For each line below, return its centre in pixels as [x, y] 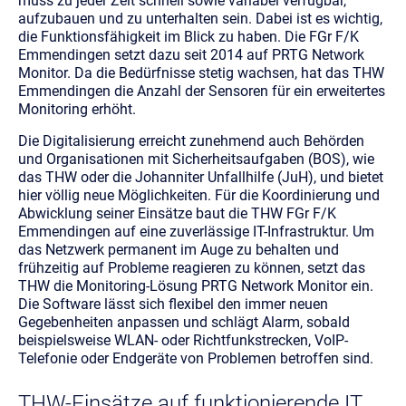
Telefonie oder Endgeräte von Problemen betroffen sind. [196, 358]
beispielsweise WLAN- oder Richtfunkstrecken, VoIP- [183, 340]
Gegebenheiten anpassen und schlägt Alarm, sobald [184, 322]
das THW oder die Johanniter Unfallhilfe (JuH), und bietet [201, 177]
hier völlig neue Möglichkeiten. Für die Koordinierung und [199, 195]
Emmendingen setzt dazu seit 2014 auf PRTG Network [191, 54]
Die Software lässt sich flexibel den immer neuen [173, 304]
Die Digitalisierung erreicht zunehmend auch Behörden [191, 140]
